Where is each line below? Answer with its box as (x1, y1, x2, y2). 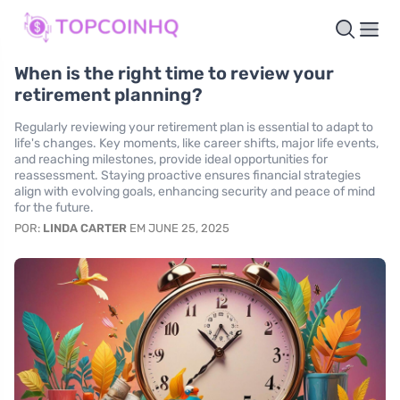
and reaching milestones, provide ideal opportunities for (14, 152, 328, 168)
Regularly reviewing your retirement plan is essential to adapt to (14, 120, 373, 136)
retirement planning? (14, 84, 203, 106)
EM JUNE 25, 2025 (127, 221, 229, 236)
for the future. (14, 200, 94, 216)
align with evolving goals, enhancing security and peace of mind (14, 184, 375, 200)
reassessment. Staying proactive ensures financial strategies (14, 168, 361, 184)
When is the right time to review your (14, 62, 334, 85)
